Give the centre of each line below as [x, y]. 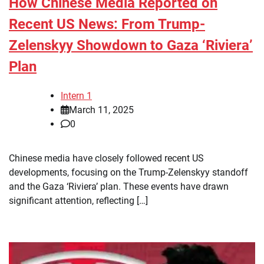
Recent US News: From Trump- [107, 24]
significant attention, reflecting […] [78, 200]
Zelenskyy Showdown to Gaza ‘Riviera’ [131, 45]
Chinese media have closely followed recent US [106, 158]
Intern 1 [76, 95]
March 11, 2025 [101, 110]
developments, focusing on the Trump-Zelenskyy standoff [128, 172]
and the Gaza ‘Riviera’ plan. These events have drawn [119, 186]
